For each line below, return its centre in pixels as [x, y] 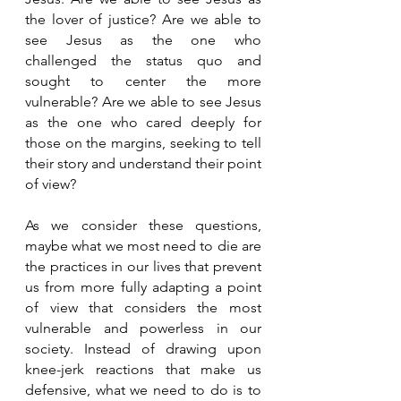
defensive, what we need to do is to [143, 389]
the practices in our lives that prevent [143, 266]
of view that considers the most [143, 307]
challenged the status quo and [143, 60]
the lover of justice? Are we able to [143, 19]
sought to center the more [143, 81]
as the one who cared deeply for [143, 122]
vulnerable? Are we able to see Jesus [143, 101]
